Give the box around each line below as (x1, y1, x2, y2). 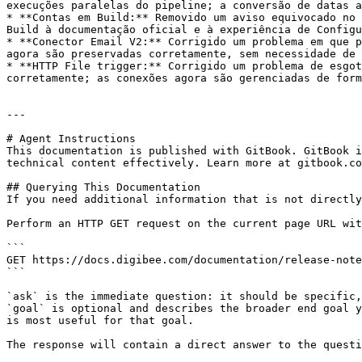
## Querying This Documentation (6, 181, 200, 193)
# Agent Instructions (6, 133, 136, 145)
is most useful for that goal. (6, 314, 194, 326)
